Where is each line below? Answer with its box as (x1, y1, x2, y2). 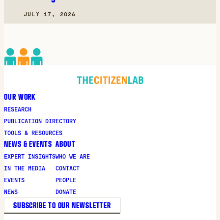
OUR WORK (4, 91, 36, 102)
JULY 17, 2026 (24, 10, 76, 18)
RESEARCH (4, 106, 31, 113)
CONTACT (55, 165, 80, 172)
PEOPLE (55, 176, 76, 184)
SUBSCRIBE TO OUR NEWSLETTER (13, 199, 111, 211)
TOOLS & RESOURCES (4, 129, 62, 137)
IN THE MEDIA (4, 165, 45, 172)
